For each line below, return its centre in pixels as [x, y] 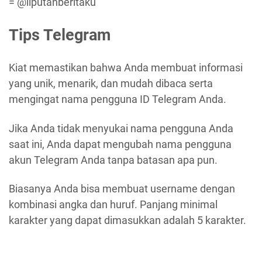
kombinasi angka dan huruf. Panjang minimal [113, 204]
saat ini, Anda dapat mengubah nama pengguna [120, 144]
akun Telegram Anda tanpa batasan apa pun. [113, 160]
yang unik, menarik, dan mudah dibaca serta [111, 83]
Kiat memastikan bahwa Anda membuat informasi [126, 68]
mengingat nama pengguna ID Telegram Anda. [118, 99]
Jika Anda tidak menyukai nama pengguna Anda [121, 128]
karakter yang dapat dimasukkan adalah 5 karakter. [127, 220]
